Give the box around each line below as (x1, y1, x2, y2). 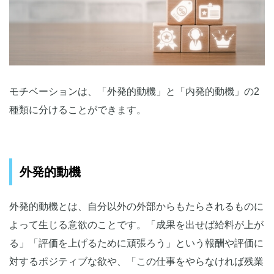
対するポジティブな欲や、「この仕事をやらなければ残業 (9, 256, 264, 267)
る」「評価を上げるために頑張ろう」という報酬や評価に (9, 238, 264, 249)
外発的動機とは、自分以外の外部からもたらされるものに (9, 201, 264, 212)
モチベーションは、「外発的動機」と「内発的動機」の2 (9, 86, 259, 97)
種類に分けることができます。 (9, 105, 146, 116)
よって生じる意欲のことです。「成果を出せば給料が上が (9, 220, 264, 231)
